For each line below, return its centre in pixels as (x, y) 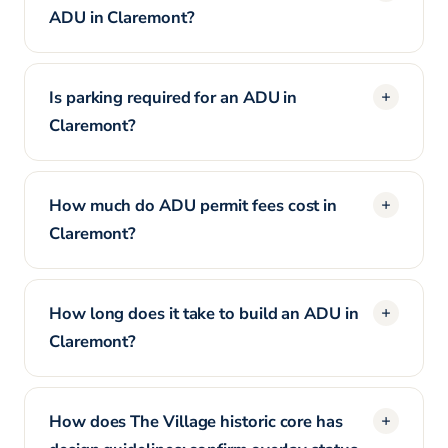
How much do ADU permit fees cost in (193, 205)
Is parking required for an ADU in (173, 97)
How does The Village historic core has (196, 421)
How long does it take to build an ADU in (204, 313)
